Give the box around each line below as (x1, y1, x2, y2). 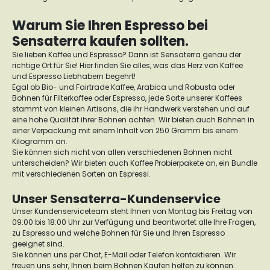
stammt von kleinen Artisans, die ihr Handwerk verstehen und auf (12, 104, 250, 114)
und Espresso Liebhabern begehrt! (12, 71, 136, 81)
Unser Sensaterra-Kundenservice (12, 190, 223, 207)
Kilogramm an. (12, 136, 69, 146)
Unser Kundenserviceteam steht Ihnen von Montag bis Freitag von (12, 206, 253, 216)
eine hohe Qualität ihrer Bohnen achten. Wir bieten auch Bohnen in (12, 115, 254, 125)
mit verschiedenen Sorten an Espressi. (12, 169, 152, 179)
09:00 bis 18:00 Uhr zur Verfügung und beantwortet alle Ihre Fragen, (12, 217, 256, 227)
